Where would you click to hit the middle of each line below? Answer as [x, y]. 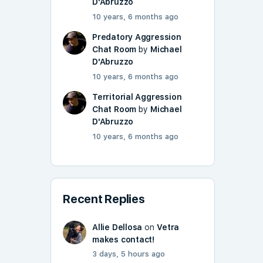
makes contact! [124, 240]
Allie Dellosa [117, 227]
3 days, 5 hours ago [129, 254]
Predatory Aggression [137, 37]
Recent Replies [104, 199]
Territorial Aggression [137, 97]
